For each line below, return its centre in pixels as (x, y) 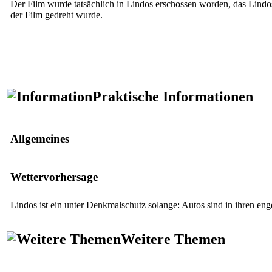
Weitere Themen (173, 239)
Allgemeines (40, 138)
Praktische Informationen (173, 96)
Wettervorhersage (54, 177)
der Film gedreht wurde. (56, 15)
